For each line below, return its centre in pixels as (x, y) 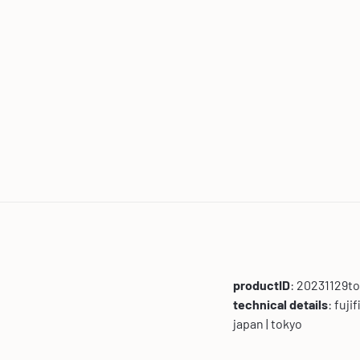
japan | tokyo (268, 324)
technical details (281, 305)
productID (262, 285)
